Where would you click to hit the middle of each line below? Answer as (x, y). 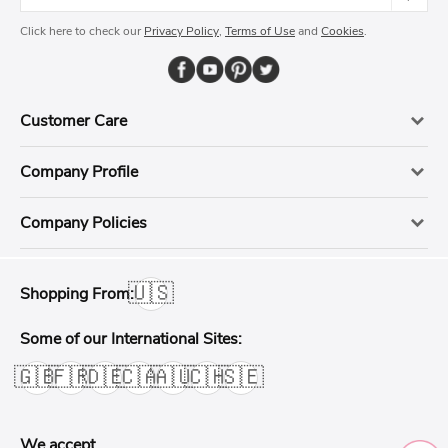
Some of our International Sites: (131, 338)
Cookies (342, 30)
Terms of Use (260, 30)
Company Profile (79, 171)
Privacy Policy (181, 30)
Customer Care (73, 120)
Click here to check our (82, 30)
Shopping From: (77, 293)
